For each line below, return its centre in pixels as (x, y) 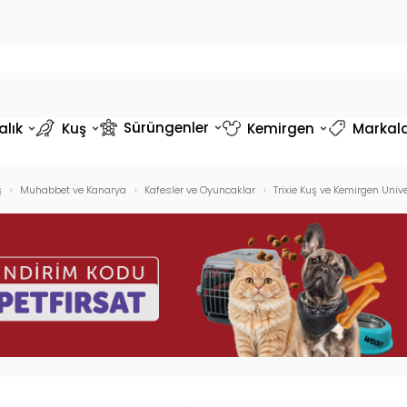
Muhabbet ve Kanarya (73, 190)
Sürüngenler (166, 127)
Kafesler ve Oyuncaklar (199, 190)
